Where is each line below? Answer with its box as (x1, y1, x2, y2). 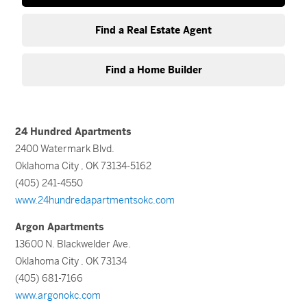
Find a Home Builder (105, 64, 202, 76)
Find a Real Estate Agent (95, 24, 212, 36)
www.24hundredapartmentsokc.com (15, 194, 175, 206)
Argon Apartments (15, 221, 104, 233)
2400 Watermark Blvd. (15, 143, 115, 155)
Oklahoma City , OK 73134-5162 (15, 160, 152, 172)
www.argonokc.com (15, 289, 101, 302)
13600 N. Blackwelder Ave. (15, 238, 132, 250)
